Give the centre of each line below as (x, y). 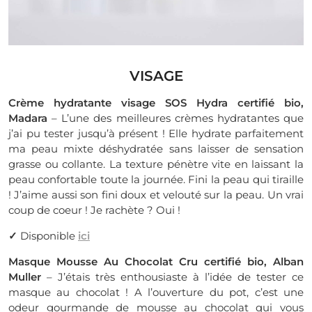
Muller (25, 277)
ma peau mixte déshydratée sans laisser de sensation (156, 149)
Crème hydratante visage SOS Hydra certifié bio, (156, 103)
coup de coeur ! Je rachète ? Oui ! (94, 210)
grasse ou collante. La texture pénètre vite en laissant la (156, 164)
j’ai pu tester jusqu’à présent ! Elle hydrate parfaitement (156, 133)
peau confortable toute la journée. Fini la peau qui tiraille (156, 179)
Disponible (49, 236)
